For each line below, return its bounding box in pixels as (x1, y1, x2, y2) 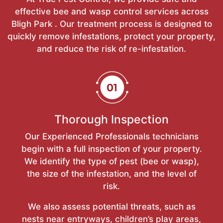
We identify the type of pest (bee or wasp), (24, 156, 199, 166)
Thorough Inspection (54, 112, 169, 126)
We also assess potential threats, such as (27, 201, 196, 212)
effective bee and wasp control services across (14, 6, 209, 16)
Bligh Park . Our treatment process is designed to (11, 18, 212, 29)
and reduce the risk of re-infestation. (37, 43, 186, 54)
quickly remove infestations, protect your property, (7, 31, 216, 41)
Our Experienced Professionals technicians (24, 131, 199, 141)
